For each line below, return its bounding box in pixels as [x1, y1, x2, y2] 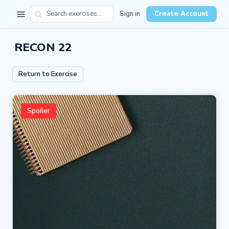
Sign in [120, 9, 140, 18]
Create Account [154, 9, 209, 18]
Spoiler [27, 105, 50, 116]
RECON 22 [14, 39, 72, 55]
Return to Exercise [18, 69, 78, 79]
